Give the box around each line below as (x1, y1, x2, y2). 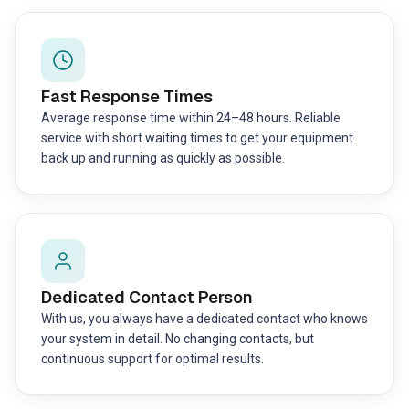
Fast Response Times (41, 86, 213, 107)
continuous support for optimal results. (41, 351, 264, 366)
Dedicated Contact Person (41, 287, 253, 308)
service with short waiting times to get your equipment (41, 131, 353, 145)
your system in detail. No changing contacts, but (41, 331, 314, 346)
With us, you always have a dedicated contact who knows (41, 311, 368, 326)
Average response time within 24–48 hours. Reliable (41, 110, 341, 125)
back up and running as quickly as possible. (41, 151, 285, 165)
